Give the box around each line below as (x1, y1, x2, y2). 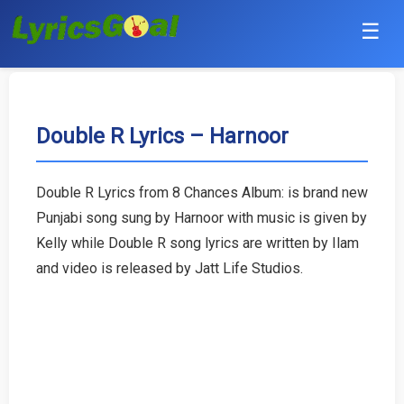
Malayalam (9, 379, 77, 396)
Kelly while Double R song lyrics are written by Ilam (36, 234, 359, 252)
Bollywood (9, 162, 76, 179)
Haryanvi (9, 206, 63, 223)
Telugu (9, 335, 50, 353)
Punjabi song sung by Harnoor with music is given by (36, 208, 367, 226)
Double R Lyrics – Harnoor (36, 123, 289, 149)
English (9, 249, 55, 266)
